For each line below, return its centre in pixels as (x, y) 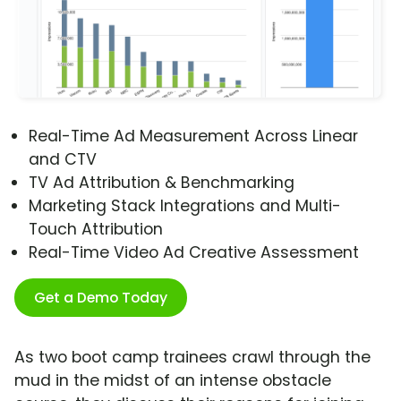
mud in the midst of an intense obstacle (173, 381)
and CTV (63, 160)
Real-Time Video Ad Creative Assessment (194, 253)
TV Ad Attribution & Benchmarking (162, 183)
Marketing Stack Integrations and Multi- (185, 206)
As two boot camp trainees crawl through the (192, 358)
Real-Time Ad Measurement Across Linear (193, 137)
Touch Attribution (96, 230)
